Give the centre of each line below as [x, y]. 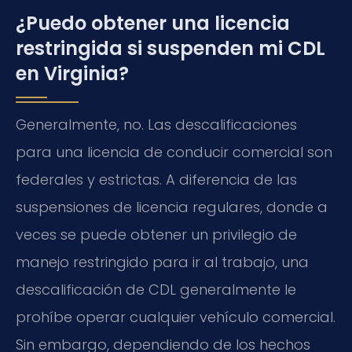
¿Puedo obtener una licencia [153, 23]
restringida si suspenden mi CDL [170, 48]
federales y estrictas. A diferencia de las [156, 179]
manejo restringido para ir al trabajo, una [162, 262]
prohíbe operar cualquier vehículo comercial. [176, 317]
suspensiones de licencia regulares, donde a [172, 207]
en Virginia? [72, 73]
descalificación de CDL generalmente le [156, 289]
